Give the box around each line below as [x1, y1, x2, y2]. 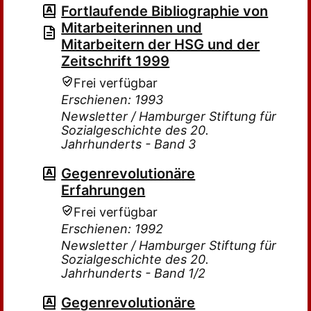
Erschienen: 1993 [61, 92, 164, 107]
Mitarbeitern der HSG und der [61, 36, 260, 53]
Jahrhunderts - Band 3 [61, 137, 196, 151]
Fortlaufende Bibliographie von [61, 3, 269, 19]
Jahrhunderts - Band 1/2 [61, 266, 206, 280]
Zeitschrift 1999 [61, 53, 170, 69]
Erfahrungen [61, 182, 146, 199]
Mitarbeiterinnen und [61, 19, 203, 36]
